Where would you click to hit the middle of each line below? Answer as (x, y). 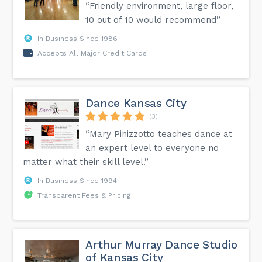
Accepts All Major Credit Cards (92, 53)
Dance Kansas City (136, 103)
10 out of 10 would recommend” (153, 20)
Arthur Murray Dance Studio (161, 244)
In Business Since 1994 (77, 180)
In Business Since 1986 (78, 38)
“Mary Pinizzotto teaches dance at (159, 134)
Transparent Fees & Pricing (84, 195)
